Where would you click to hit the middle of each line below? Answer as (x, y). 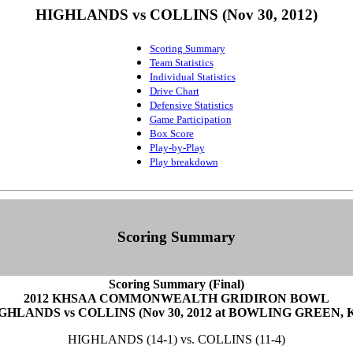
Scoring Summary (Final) (176, 284)
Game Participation (190, 119)
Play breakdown (184, 162)
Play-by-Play (177, 147)
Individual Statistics (192, 76)
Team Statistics (181, 62)
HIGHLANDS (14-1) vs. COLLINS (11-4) (176, 339)
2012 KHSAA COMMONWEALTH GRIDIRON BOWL (176, 298)
